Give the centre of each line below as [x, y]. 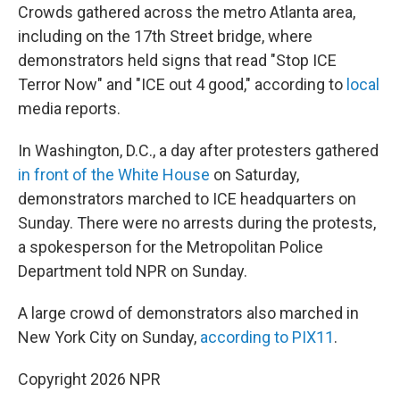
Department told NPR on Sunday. [133, 271]
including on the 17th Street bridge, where [165, 36]
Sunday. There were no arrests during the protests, [197, 223]
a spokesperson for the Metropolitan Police [171, 247]
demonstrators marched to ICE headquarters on [187, 199]
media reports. [69, 108]
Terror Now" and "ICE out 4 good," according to [182, 84]
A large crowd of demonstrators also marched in [188, 313]
